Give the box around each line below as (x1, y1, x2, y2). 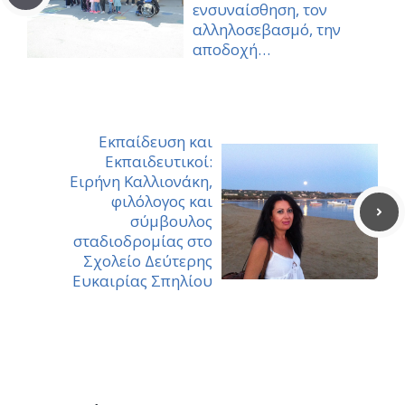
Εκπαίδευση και (99, 131, 212, 153)
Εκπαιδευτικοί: (105, 151, 212, 173)
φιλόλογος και (111, 191, 212, 212)
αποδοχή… (193, 39, 270, 61)
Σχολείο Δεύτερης (83, 250, 212, 272)
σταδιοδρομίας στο (73, 231, 212, 252)
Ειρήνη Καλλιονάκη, (70, 171, 212, 193)
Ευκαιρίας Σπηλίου (72, 270, 212, 292)
